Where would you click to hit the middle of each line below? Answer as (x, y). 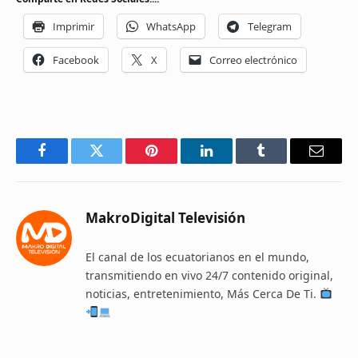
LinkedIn (231, 163)
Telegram (270, 26)
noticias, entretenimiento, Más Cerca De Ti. (203, 293)
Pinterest (176, 163)
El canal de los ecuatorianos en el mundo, (197, 257)
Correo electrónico (253, 60)
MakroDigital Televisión (165, 217)
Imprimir (74, 26)
